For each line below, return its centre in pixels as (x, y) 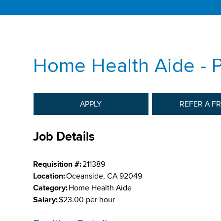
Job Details (64, 137)
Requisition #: (57, 164)
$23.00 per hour (87, 200)
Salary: (46, 200)
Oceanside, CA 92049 (104, 176)
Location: (49, 176)
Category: (51, 188)
